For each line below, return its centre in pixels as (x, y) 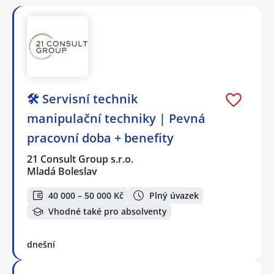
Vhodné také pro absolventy (108, 212)
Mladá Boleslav (62, 172)
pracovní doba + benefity (100, 138)
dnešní (41, 245)
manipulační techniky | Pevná (116, 119)
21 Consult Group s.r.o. (81, 159)
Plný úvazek (174, 195)
